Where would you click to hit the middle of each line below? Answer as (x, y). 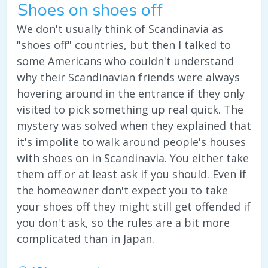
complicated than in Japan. (86, 239)
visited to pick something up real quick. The (130, 110)
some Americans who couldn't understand (125, 61)
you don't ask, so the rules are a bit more (123, 223)
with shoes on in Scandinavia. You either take (133, 158)
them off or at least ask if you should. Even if (132, 174)
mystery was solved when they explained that (134, 126)
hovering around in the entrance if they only (131, 94)
